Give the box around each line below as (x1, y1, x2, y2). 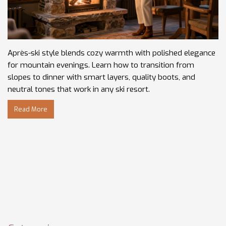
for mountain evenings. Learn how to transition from (8, 60, 194, 70)
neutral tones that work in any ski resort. (8, 84, 150, 94)
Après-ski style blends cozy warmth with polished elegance (8, 47, 215, 58)
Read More (14, 104, 47, 114)
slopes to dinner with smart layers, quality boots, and (8, 72, 195, 82)
